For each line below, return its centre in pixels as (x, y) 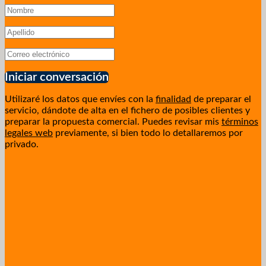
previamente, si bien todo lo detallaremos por (148, 133)
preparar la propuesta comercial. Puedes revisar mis (113, 121)
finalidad (173, 99)
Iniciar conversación (57, 77)
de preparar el (221, 99)
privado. (22, 144)
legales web (29, 133)
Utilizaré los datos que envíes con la (79, 99)
